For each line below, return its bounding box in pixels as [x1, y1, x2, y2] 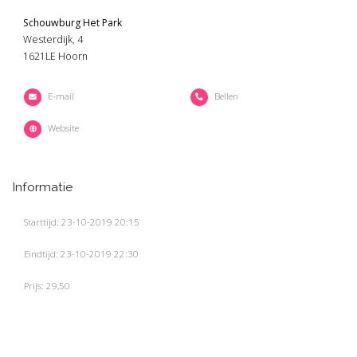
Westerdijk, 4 [23, 32, 83, 46]
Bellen [214, 89, 238, 102]
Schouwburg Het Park [23, 15, 122, 29]
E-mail [48, 89, 74, 102]
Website [48, 121, 79, 134]
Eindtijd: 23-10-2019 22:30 [24, 247, 139, 260]
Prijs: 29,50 [24, 279, 70, 292]
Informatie [12, 178, 73, 194]
